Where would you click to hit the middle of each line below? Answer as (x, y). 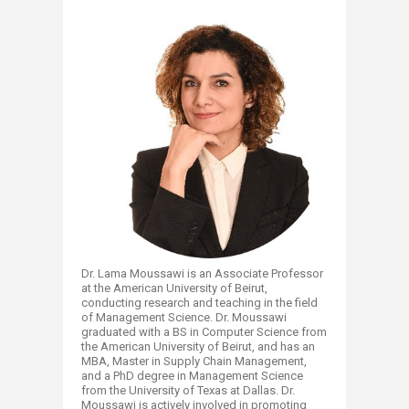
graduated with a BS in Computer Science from (204, 332)
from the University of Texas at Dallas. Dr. (188, 391)
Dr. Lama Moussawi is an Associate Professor (202, 274)
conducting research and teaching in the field (199, 303)
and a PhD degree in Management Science (192, 376)
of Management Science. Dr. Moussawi (184, 318)
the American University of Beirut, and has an (198, 347)
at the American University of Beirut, (174, 288)
